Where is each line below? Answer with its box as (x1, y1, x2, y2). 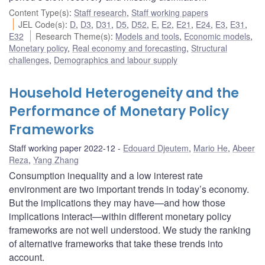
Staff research (74, 6, 127, 18)
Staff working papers (131, 6, 208, 18)
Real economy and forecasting (72, 41, 186, 54)
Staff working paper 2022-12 (9, 141, 115, 154)
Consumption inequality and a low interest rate (9, 168, 203, 182)
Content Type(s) (9, 6, 69, 18)
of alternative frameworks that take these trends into (9, 236, 223, 250)
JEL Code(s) (18, 18, 66, 30)
